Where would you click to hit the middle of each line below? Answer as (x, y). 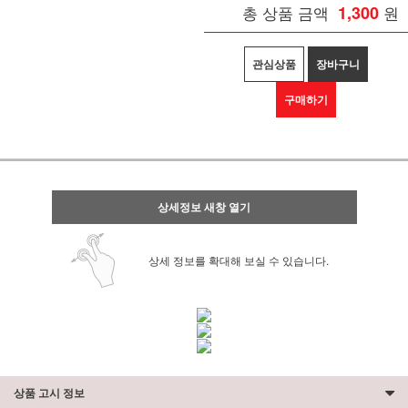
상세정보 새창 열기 (204, 207)
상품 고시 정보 (49, 393)
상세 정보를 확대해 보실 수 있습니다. (238, 260)
